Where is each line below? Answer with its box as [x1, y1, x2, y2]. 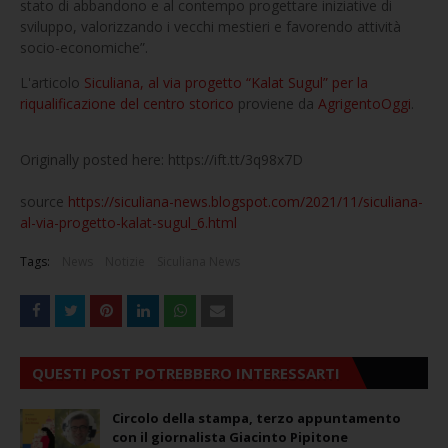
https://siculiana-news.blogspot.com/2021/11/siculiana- [68, 192, 423, 211]
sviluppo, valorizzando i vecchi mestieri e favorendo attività [20, 17, 401, 36]
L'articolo [20, 73, 84, 92]
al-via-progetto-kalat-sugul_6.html [20, 213, 237, 232]
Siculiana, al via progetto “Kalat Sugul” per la [84, 73, 368, 92]
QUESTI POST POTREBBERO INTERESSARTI [32, 363, 340, 383]
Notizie [105, 253, 145, 270]
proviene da [234, 94, 318, 113]
